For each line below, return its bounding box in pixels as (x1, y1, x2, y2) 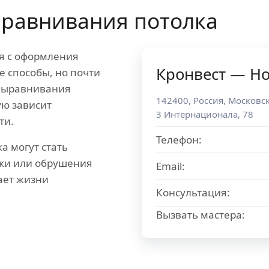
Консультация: (156, 186, 230, 199)
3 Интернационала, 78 (156, 108, 253, 120)
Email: (156, 159, 185, 173)
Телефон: (156, 133, 202, 147)
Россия (193, 94, 223, 106)
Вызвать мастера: (156, 208, 245, 222)
